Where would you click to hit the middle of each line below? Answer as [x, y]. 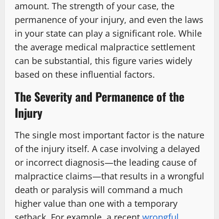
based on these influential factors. [85, 74]
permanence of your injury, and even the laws [109, 19]
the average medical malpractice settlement [105, 47]
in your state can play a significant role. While [108, 33]
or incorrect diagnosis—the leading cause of [106, 162]
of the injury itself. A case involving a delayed [107, 148]
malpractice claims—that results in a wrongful [109, 176]
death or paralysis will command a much [99, 189]
